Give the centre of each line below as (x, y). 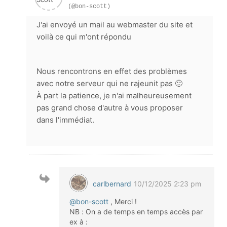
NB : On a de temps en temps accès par (136, 212)
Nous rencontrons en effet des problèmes (112, 71)
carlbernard (112, 183)
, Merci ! (123, 201)
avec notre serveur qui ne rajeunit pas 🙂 (109, 83)
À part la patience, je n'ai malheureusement (114, 96)
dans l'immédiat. (65, 120)
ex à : (79, 222)
